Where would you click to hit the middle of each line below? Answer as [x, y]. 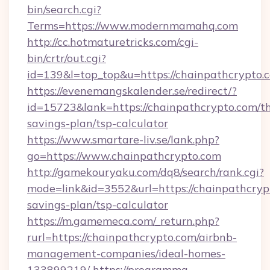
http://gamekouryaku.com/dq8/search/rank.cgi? [146, 172]
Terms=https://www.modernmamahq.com [133, 26]
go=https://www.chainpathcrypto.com [124, 156]
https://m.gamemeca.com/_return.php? [123, 221]
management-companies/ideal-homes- [126, 253]
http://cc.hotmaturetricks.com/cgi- [113, 42]
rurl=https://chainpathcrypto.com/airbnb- [132, 237]
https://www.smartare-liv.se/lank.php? [123, 140]
